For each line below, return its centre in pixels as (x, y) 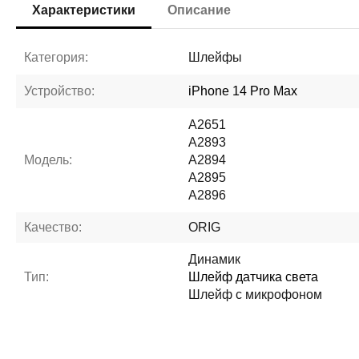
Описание (200, 10)
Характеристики (84, 10)
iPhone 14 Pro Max (243, 91)
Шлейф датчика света (254, 277)
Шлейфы (216, 57)
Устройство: (60, 91)
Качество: (53, 227)
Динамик (215, 259)
